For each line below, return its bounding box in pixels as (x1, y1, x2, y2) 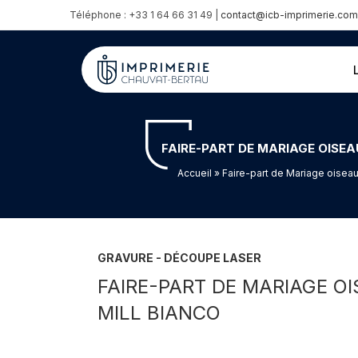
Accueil (177, 167, 212, 179)
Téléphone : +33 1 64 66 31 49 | (70, 9, 221, 21)
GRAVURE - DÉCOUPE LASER (97, 251, 261, 265)
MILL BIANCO (97, 301, 221, 324)
